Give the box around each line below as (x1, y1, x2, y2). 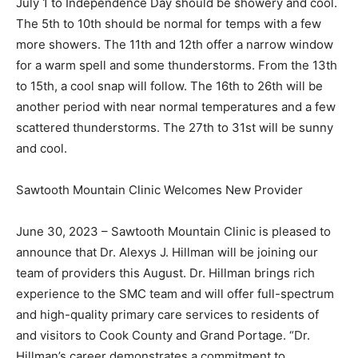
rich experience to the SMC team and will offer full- (16, 274, 305, 290)
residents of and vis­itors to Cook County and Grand (16, 316, 305, 332)
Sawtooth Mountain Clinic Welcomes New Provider (16, 170, 303, 186)
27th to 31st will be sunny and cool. (16, 129, 215, 145)
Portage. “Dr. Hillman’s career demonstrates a (16, 336, 273, 352)
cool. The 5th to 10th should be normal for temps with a (16, 4, 328, 20)
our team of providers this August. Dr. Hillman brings (16, 253, 312, 269)
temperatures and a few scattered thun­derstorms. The (16, 108, 323, 124)
